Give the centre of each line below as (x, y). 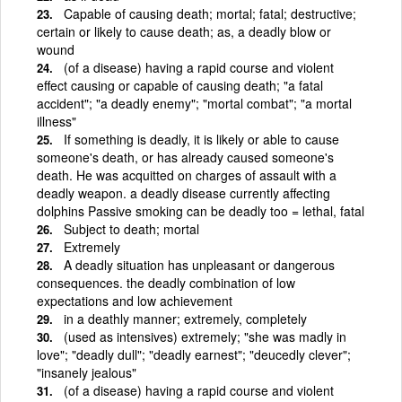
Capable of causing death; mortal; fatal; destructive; (210, 13)
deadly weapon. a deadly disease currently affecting (184, 192)
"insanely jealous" (87, 372)
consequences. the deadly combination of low (166, 282)
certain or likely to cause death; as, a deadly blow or (184, 31)
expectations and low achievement (135, 300)
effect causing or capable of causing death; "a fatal (180, 85)
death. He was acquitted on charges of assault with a (187, 175)
